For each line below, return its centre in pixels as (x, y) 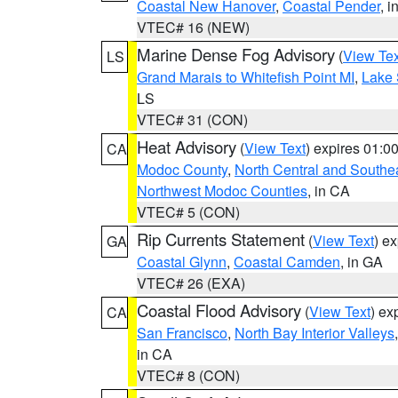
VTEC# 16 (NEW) (193, 27)
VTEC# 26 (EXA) (191, 283)
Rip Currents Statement (221, 239)
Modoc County (182, 169)
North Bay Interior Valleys (314, 333)
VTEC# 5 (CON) (188, 212)
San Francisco (182, 333)
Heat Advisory (187, 147)
